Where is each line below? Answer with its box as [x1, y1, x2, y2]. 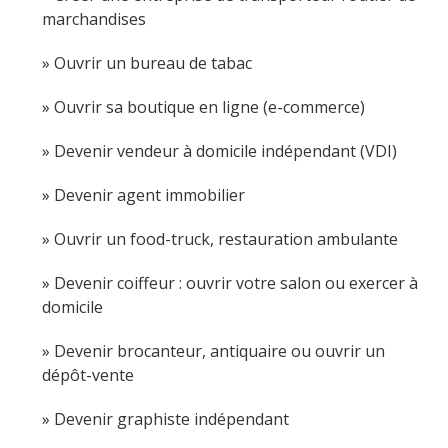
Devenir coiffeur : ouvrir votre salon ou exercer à [54, 271, 418, 294]
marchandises [42, 7, 146, 30]
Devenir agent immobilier [54, 183, 245, 206]
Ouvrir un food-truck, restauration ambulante [54, 227, 398, 250]
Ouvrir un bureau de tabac [54, 51, 252, 74]
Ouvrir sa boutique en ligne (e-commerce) [54, 95, 365, 118]
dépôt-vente [42, 363, 134, 386]
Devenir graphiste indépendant [54, 407, 289, 430]
